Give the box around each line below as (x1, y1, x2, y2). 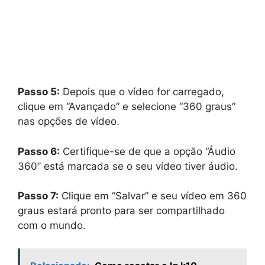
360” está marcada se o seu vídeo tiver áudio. (18, 160, 238, 172)
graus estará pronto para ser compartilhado (18, 205, 225, 217)
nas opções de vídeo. (18, 115, 119, 128)
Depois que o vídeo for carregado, (60, 86, 224, 98)
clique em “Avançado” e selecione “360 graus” (18, 101, 235, 113)
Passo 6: (18, 145, 60, 157)
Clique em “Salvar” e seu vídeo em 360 (59, 190, 247, 202)
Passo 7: (18, 190, 59, 202)
